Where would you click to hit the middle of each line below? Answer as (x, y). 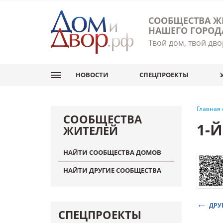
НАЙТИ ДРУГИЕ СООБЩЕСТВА (112, 170)
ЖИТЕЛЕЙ (91, 130)
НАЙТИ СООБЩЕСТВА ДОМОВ (112, 152)
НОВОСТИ (92, 75)
